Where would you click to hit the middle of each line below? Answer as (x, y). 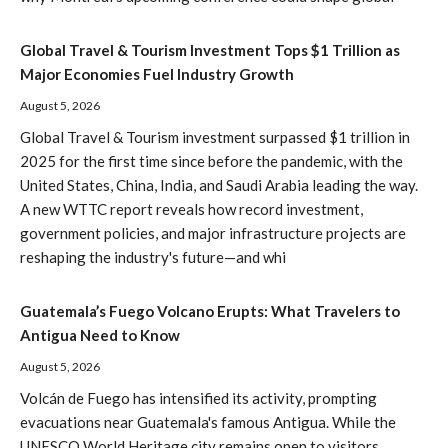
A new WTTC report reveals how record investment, (191, 209)
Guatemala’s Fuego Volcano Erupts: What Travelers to (210, 311)
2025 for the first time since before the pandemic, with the (211, 161)
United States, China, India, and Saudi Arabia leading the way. (219, 185)
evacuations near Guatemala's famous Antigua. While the (208, 422)
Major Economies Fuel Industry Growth (157, 74)
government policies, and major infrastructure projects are (213, 233)
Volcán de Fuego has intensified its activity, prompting (198, 398)
